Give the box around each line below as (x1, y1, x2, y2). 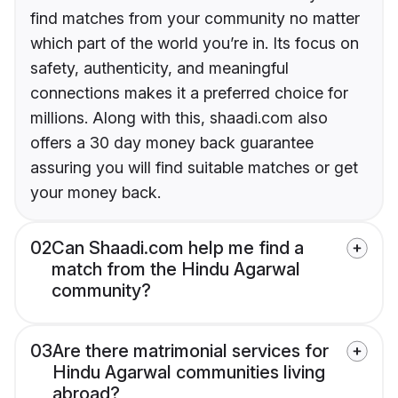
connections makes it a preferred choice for (30, 84, 348, 103)
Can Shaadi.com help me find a (52, 237, 304, 259)
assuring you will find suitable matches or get (30, 158, 358, 178)
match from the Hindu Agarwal (52, 259, 300, 281)
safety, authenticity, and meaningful (30, 59, 289, 78)
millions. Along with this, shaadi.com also (30, 108, 328, 128)
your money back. (30, 183, 161, 203)
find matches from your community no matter (30, 9, 360, 28)
